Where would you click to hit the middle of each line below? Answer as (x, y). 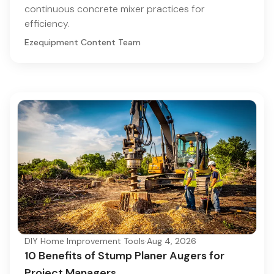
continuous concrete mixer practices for (115, 9)
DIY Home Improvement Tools (85, 241)
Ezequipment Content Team (83, 42)
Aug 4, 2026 (172, 241)
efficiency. (47, 23)
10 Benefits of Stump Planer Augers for (124, 256)
